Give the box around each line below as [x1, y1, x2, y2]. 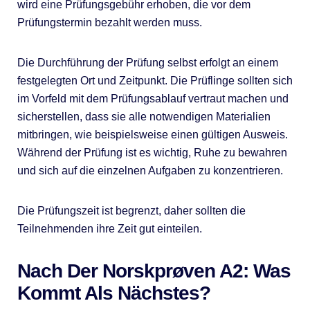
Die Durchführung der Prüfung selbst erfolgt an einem [17, 57, 278, 69]
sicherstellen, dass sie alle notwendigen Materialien [17, 111, 271, 123]
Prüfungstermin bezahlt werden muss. [17, 17, 202, 29]
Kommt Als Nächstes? [17, 282, 210, 304]
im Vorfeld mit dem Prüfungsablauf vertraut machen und [17, 93, 289, 105]
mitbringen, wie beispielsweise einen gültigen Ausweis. [17, 129, 288, 141]
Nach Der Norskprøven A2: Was [17, 260, 291, 282]
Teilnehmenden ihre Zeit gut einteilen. [17, 223, 202, 235]
